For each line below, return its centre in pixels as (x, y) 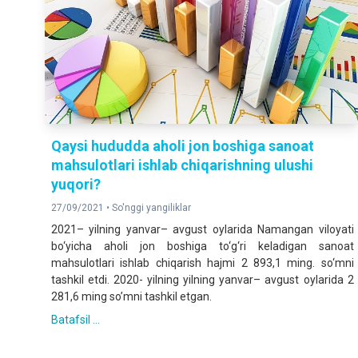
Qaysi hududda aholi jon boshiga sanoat (183, 146)
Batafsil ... (76, 320)
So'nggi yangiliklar (151, 208)
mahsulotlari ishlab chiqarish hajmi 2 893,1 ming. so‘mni (203, 263)
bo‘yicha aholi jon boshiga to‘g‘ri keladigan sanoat (203, 247)
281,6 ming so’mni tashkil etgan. (131, 297)
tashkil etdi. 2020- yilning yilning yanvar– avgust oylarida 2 (203, 280)
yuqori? (76, 185)
